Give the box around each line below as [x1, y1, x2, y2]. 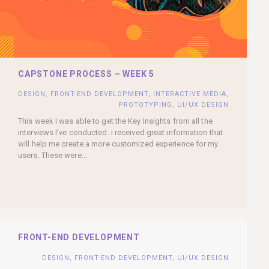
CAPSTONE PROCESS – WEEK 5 [18, 68, 154, 79]
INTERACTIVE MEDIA [153, 89, 226, 98]
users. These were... [18, 150, 87, 160]
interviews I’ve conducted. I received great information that [18, 127, 223, 137]
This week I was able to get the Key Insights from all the [18, 116, 213, 125]
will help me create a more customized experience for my [18, 139, 219, 148]
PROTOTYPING [118, 100, 172, 109]
